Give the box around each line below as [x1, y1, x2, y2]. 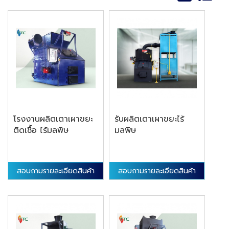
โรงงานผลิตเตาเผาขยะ [13, 112, 93, 125]
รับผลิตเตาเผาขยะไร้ [114, 112, 185, 125]
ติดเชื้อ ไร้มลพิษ [13, 124, 69, 136]
